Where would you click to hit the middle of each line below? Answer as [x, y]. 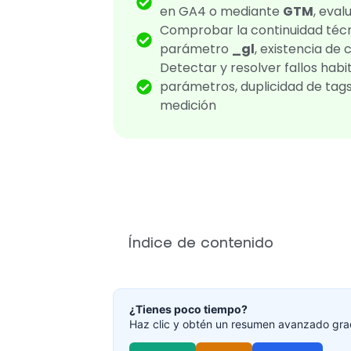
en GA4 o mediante [222, 12]
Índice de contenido [201, 243]
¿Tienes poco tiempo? [189, 309]
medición [188, 106]
